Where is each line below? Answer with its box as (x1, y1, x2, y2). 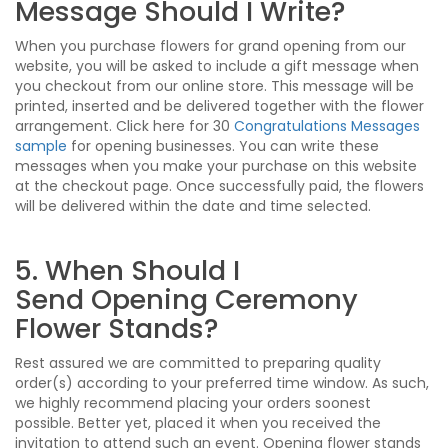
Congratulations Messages (234, 115, 420, 136)
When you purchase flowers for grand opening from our (15, 35, 406, 56)
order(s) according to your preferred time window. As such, (15, 372, 429, 393)
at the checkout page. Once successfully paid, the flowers (15, 175, 424, 196)
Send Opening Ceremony (15, 280, 358, 318)
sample (15, 135, 67, 156)
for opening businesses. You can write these (67, 135, 379, 156)
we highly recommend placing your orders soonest (15, 392, 371, 413)
